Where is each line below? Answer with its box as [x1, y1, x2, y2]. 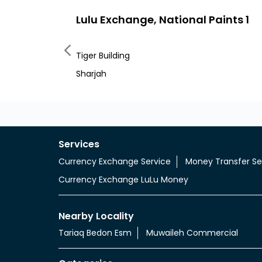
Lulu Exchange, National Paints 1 [75, 12, 249, 27]
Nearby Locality [58, 209, 134, 223]
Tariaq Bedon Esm [58, 227, 132, 239]
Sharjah [75, 68, 106, 80]
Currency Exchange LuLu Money [58, 173, 188, 185]
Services [58, 137, 99, 151]
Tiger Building [75, 50, 130, 61]
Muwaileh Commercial [146, 227, 238, 239]
